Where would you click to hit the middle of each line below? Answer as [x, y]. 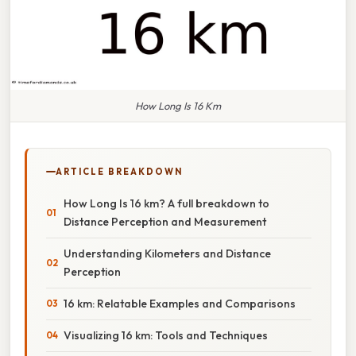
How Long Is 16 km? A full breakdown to [166, 203]
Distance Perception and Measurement [165, 221]
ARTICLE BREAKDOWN [119, 171]
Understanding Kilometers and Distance [167, 253]
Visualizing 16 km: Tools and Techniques [166, 335]
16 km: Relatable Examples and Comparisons [180, 303]
